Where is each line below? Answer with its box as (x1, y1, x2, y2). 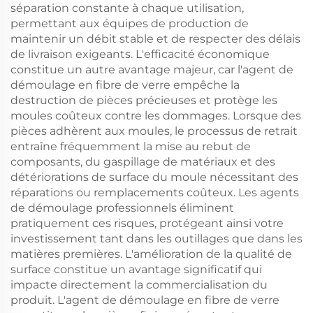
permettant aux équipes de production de (10, 17, 249, 30)
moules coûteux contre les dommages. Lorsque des (10, 109, 301, 122)
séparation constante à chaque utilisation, (10, 1, 244, 15)
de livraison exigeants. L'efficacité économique (10, 48, 270, 61)
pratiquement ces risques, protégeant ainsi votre (10, 217, 284, 230)
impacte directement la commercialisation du (10, 278, 268, 291)
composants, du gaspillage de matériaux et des (10, 155, 275, 168)
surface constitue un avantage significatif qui (10, 263, 262, 276)
